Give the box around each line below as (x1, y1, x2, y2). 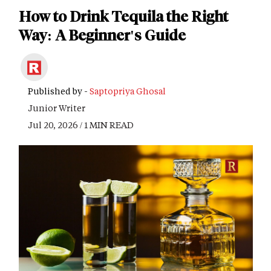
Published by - (28, 85, 90, 97)
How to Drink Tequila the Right (19, 8, 228, 26)
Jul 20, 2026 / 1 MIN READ (28, 119, 134, 131)
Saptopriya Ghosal (90, 85, 166, 97)
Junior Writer (28, 102, 85, 114)
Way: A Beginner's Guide (19, 27, 186, 45)
